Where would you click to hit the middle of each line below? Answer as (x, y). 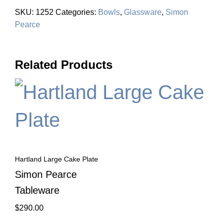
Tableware (37, 190)
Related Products (64, 65)
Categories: (77, 12)
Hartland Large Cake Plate (56, 159)
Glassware (143, 12)
